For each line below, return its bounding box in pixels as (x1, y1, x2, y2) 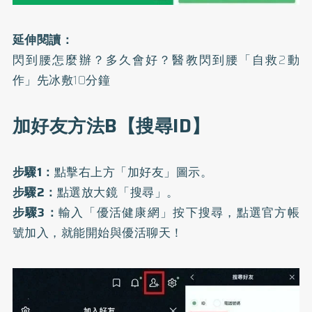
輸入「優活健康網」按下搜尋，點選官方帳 (58, 203, 300, 221)
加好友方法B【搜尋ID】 (12, 111, 210, 141)
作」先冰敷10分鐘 (12, 70, 111, 89)
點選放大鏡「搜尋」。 (56, 182, 179, 201)
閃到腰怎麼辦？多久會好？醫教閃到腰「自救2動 (12, 50, 300, 69)
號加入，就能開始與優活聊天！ (12, 223, 183, 242)
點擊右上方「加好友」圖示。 (54, 162, 213, 181)
